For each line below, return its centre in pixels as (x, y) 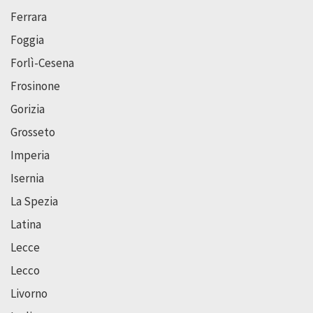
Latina (26, 225)
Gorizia (28, 109)
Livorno (29, 294)
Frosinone (35, 86)
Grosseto (33, 132)
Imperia (30, 155)
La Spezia (34, 202)
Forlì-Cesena (42, 63)
